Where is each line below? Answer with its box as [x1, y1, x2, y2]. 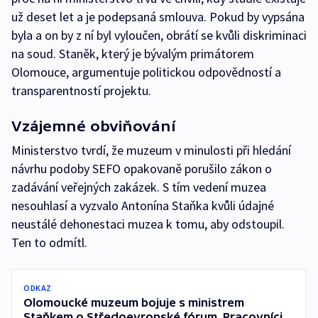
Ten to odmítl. [11, 234, 93, 251]
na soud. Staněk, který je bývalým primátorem [11, 45, 254, 62]
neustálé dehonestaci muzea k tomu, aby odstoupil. [11, 216, 285, 233]
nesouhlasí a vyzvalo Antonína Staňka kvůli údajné [11, 197, 274, 214]
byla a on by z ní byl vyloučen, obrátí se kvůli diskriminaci [11, 27, 307, 44]
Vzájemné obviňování [11, 118, 175, 135]
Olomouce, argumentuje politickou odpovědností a [11, 64, 281, 81]
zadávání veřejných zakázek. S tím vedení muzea [11, 179, 266, 196]
